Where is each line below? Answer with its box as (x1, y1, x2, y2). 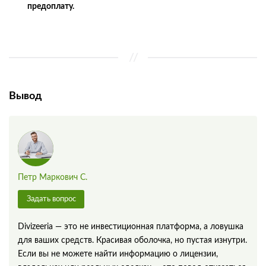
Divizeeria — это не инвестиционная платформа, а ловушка (18, 222, 243, 231)
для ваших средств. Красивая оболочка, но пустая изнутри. (18, 236, 247, 245)
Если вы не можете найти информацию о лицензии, (18, 249, 218, 258)
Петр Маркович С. (18, 173, 87, 182)
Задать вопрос (26, 194, 76, 203)
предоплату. (27, 2, 74, 11)
